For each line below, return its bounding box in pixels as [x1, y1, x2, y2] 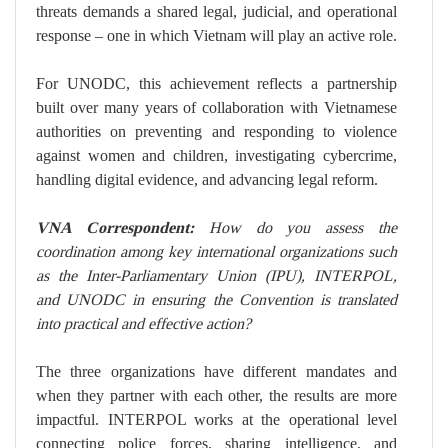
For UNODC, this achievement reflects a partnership [36, 74, 397, 94]
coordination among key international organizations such [36, 242, 397, 262]
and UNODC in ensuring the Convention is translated [36, 290, 397, 310]
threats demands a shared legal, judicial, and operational [36, 2, 397, 22]
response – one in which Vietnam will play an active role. [36, 26, 397, 46]
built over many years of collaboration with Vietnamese [36, 98, 397, 118]
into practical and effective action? [36, 314, 251, 334]
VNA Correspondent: [36, 218, 209, 238]
